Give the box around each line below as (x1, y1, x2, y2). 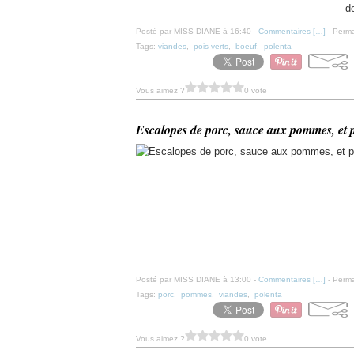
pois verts (194, 42, 228, 51)
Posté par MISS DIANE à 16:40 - (136, 27, 258, 36)
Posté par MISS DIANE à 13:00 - (136, 275, 258, 284)
